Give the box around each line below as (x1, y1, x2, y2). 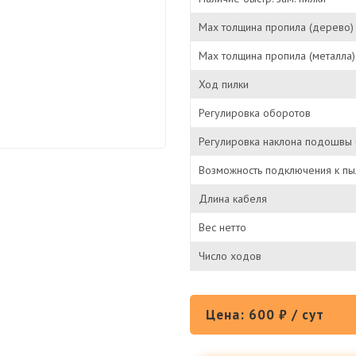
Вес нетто (199, 220, 246, 234)
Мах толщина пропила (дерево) (199, 20, 354, 34)
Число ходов (199, 249, 261, 263)
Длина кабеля (199, 192, 267, 206)
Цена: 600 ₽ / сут (206, 306, 324, 323)
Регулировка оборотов (199, 106, 311, 120)
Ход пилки (199, 77, 249, 91)
